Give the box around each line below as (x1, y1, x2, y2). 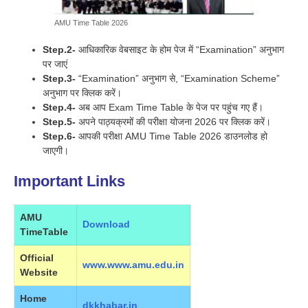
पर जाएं (43, 58, 67, 70)
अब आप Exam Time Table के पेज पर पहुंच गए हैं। (76, 102, 263, 113)
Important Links (14, 173, 125, 190)
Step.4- (43, 102, 76, 113)
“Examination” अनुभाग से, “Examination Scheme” (76, 73, 280, 85)
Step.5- (43, 116, 76, 128)
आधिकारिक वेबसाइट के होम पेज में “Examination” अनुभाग (76, 44, 284, 56)
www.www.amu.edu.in (82, 259, 184, 271)
